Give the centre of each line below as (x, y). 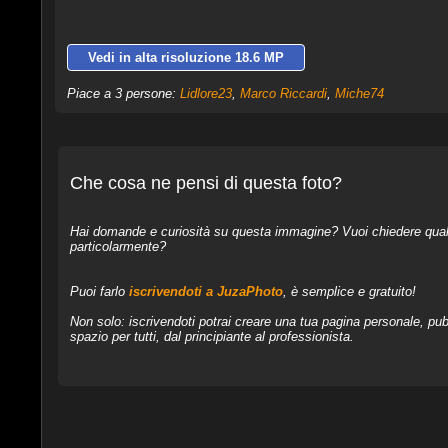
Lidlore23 (205, 93)
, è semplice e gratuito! (349, 291)
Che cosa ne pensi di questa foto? (205, 182)
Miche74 (359, 93)
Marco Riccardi (283, 93)
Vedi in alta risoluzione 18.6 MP (185, 57)
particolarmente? (117, 246)
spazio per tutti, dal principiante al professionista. (211, 336)
